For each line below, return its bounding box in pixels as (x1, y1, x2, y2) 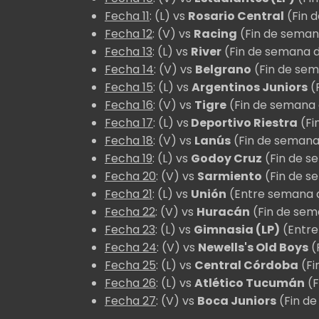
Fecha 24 (105, 239, 157, 256)
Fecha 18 (105, 132, 153, 149)
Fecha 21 (105, 185, 152, 202)
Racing (194, 25, 237, 42)
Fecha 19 (105, 150, 152, 167)
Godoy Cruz (191, 150, 262, 167)
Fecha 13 (105, 43, 152, 60)
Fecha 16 (105, 96, 153, 113)
